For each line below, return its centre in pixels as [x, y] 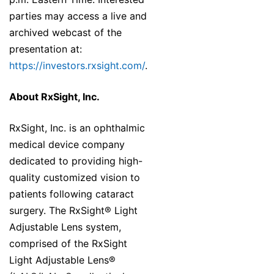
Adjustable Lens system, [65, 227]
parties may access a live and [78, 16]
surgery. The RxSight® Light [73, 211]
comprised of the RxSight [68, 244]
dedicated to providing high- [76, 161]
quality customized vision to [75, 178]
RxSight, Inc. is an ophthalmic [77, 128]
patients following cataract [72, 194]
